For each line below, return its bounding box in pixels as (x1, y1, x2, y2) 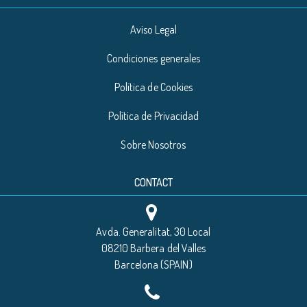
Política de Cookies (114, 79, 193, 94)
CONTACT (134, 175, 173, 189)
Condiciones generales (106, 51, 201, 65)
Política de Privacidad (108, 108, 199, 123)
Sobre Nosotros (121, 137, 186, 151)
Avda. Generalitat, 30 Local (96, 224, 211, 238)
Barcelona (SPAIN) (114, 257, 193, 271)
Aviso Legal (130, 22, 177, 36)
